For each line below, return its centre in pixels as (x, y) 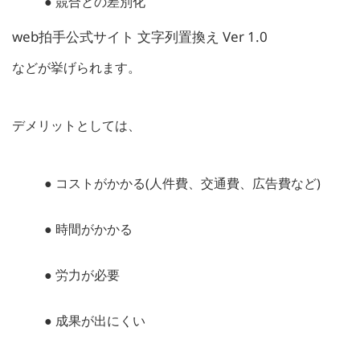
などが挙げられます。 (76, 67)
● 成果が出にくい (95, 320)
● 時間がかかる (88, 229)
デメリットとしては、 (76, 125)
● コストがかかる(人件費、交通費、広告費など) (182, 183)
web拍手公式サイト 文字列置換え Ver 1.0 (140, 36)
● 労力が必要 (82, 274)
